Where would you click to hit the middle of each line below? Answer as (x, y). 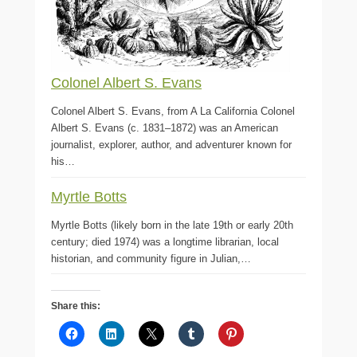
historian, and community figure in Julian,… (151, 258)
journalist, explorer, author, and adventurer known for (171, 145)
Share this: (76, 306)
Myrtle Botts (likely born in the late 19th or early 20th (172, 225)
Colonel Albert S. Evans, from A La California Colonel (173, 112)
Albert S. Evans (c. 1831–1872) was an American (165, 128)
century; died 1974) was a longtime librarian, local (165, 241)
